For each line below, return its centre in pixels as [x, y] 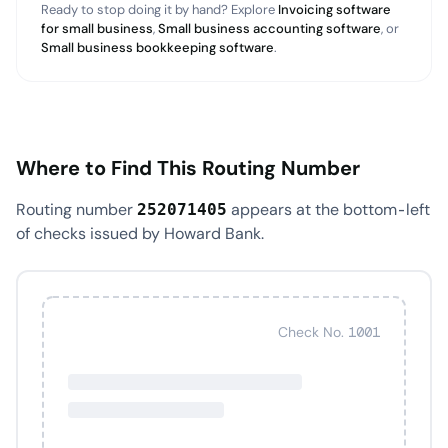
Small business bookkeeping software [157, 47]
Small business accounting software [269, 28]
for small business [97, 28]
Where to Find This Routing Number [188, 168]
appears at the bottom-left [328, 209]
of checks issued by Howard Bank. [140, 233]
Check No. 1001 [329, 332]
